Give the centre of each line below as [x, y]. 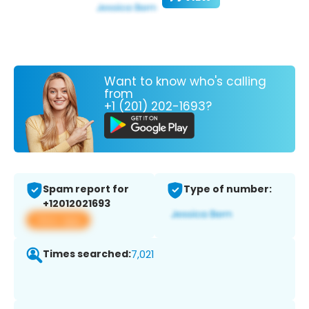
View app [58, 220]
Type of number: [228, 189]
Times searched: [87, 254]
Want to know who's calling [185, 81]
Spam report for [86, 189]
